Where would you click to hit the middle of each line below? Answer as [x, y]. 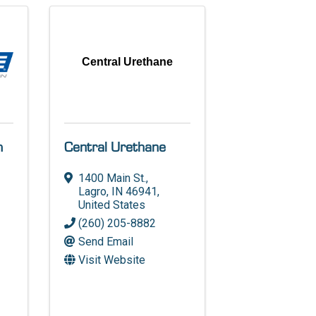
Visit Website [112, 260]
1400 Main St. [113, 178]
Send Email [106, 241]
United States [112, 205]
